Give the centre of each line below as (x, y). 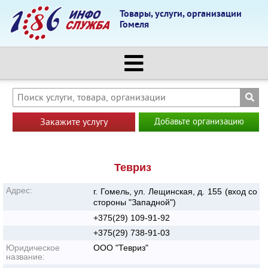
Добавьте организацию (199, 122)
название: (25, 256)
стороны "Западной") (135, 202)
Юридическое (33, 247)
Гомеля (134, 25)
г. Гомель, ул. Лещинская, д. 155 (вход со (176, 191)
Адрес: (19, 190)
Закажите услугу (74, 122)
